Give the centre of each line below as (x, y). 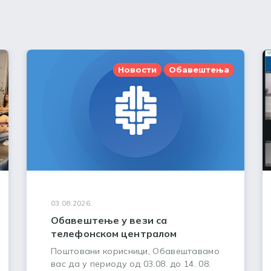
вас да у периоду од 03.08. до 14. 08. (131, 264)
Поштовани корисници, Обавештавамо (135, 251)
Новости (137, 70)
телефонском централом (114, 233)
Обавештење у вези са (109, 220)
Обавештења (199, 70)
